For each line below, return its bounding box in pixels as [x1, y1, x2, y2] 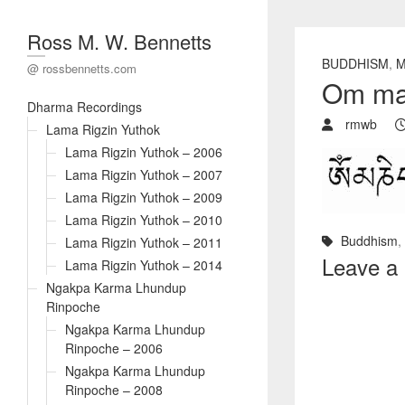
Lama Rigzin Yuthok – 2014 [65, 256, 222, 274]
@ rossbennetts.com [27, 60, 137, 77]
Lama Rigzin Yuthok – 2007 [65, 165, 222, 184]
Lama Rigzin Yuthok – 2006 [65, 143, 222, 161]
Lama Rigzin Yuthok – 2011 [65, 233, 222, 251]
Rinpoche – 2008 [65, 381, 163, 399]
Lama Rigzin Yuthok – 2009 [65, 188, 222, 206]
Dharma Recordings [27, 98, 142, 116]
